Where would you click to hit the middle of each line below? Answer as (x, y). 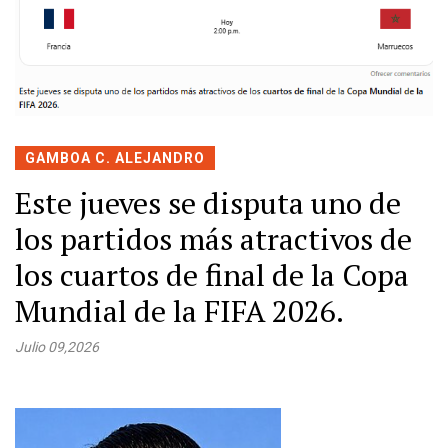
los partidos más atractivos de (213, 238)
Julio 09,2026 (57, 346)
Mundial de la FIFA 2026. (179, 310)
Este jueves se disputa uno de (208, 202)
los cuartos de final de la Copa (212, 274)
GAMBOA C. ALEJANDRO (115, 157)
